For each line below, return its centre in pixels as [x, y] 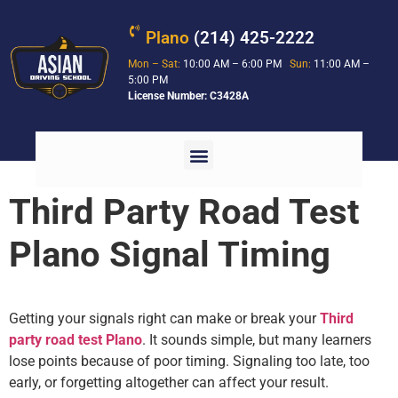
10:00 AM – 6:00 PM [235, 64]
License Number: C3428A [189, 96]
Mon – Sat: [155, 64]
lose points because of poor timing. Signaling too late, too [189, 362]
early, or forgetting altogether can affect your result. [169, 383]
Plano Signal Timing [170, 255]
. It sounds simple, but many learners [257, 340]
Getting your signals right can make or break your [164, 319]
